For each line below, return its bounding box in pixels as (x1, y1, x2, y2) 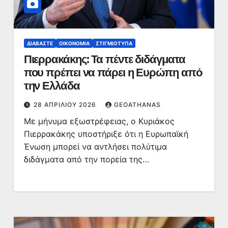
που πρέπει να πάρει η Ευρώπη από (23, 66, 202, 79)
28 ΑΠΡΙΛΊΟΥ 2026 (33, 101, 98, 108)
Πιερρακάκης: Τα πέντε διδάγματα (23, 52, 185, 66)
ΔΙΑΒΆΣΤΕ (26, 40, 53, 46)
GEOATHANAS (113, 101, 161, 108)
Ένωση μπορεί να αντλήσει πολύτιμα (23, 141, 167, 152)
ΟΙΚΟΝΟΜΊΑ (59, 40, 90, 46)
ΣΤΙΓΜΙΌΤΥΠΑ (95, 40, 132, 46)
